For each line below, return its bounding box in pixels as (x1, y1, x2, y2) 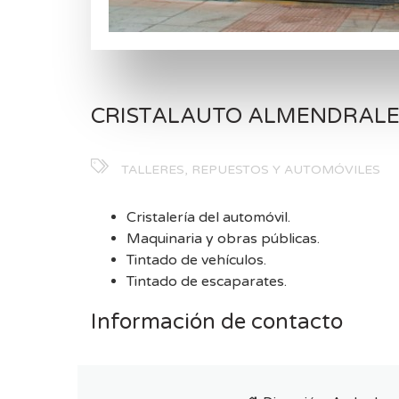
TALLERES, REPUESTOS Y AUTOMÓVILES (121, 162, 380, 177)
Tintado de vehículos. (126, 251, 266, 269)
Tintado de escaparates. (126, 273, 287, 290)
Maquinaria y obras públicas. (126, 230, 320, 248)
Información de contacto (91, 309, 343, 335)
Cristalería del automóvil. (126, 208, 290, 226)
